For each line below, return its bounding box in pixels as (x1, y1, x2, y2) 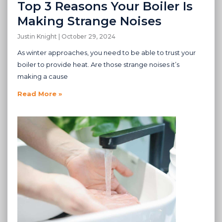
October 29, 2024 (60, 33, 115, 41)
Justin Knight (17, 33, 58, 41)
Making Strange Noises (17, 14, 162, 29)
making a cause (17, 72, 68, 81)
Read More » (17, 90, 62, 98)
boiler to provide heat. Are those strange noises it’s (17, 60, 179, 69)
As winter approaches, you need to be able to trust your (17, 49, 196, 57)
